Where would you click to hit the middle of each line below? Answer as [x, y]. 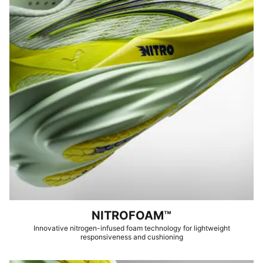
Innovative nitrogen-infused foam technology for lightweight [131, 228]
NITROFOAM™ [131, 215]
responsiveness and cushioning [131, 237]
